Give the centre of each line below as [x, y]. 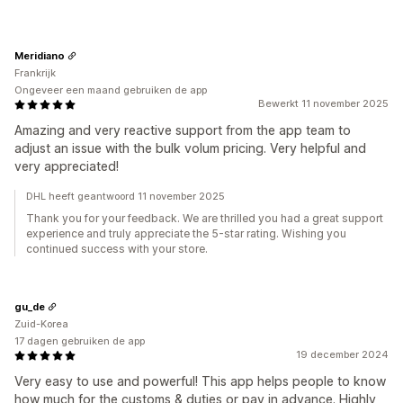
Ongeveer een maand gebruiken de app [111, 90]
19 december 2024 [342, 354]
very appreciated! [67, 166]
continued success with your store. [117, 249]
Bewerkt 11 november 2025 [323, 103]
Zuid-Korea [41, 324]
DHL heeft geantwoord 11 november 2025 [125, 196]
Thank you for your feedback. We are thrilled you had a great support [205, 218]
